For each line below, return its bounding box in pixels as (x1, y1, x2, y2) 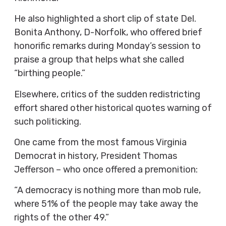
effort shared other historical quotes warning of (14, 102, 212, 114)
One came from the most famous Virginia (14, 137, 187, 148)
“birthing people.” (14, 68, 85, 79)
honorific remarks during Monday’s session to (14, 40, 201, 52)
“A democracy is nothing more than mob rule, (14, 185, 201, 196)
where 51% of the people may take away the (14, 198, 198, 210)
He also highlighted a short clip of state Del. (14, 13, 196, 25)
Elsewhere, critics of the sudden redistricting (14, 88, 200, 100)
